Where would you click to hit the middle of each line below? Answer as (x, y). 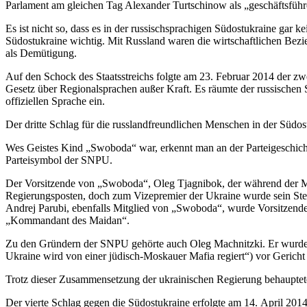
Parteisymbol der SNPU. (59, 160)
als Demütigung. (41, 53)
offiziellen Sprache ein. (55, 101)
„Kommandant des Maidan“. (67, 221)
